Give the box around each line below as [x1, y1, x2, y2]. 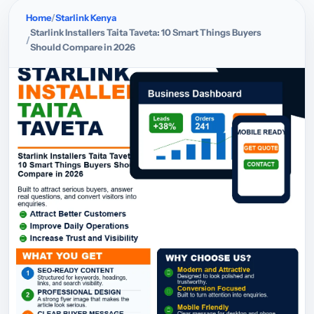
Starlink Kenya [55, 12, 116, 23]
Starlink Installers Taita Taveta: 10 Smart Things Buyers [30, 27, 261, 38]
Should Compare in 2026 [30, 41, 135, 53]
